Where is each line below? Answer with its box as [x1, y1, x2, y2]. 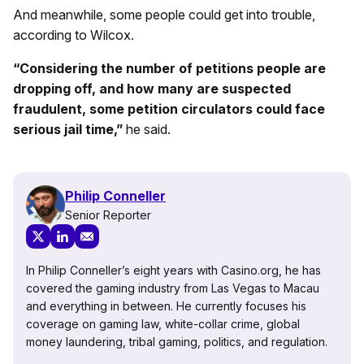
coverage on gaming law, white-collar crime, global [26, 317, 300, 331]
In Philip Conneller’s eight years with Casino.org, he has [26, 263, 321, 278]
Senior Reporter [65, 207, 151, 222]
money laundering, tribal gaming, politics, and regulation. [26, 335, 327, 349]
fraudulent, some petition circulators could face [13, 101, 325, 118]
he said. [123, 121, 171, 138]
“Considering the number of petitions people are [13, 60, 326, 77]
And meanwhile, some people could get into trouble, [13, 6, 315, 24]
